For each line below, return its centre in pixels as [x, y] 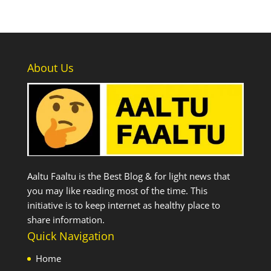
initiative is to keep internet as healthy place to [123, 205]
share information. [66, 219]
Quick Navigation [70, 236]
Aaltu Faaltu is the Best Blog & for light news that [128, 176]
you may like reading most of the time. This [117, 190]
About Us [50, 67]
